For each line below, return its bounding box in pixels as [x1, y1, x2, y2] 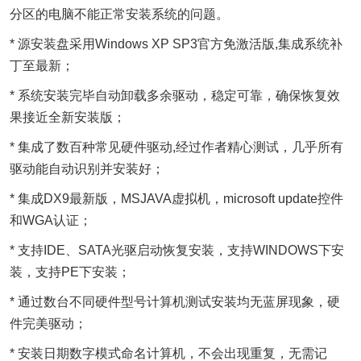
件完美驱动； [10, 317, 87, 330]
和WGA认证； [10, 214, 92, 227]
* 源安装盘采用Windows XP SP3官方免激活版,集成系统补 [10, 37, 342, 51]
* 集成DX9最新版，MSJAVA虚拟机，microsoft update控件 [10, 192, 343, 205]
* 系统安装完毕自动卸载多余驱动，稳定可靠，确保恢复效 [10, 89, 340, 102]
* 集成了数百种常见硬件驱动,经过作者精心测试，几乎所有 [10, 140, 343, 154]
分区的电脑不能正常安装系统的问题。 [10, 7, 229, 21]
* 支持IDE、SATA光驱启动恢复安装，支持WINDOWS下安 [10, 243, 344, 257]
